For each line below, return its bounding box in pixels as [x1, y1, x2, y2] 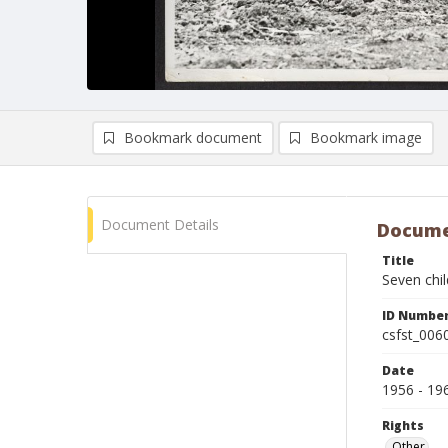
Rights [382, 417, 424, 434]
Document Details [101, 215, 219, 234]
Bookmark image [310, 128, 422, 147]
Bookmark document [124, 128, 262, 147]
